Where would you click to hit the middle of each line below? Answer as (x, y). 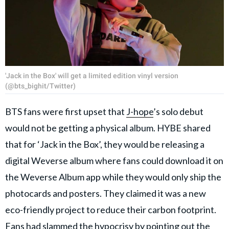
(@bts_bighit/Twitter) (40, 86)
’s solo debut (178, 111)
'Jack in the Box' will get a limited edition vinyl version (92, 75)
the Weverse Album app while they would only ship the (113, 177)
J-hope (140, 111)
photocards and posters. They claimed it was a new (106, 193)
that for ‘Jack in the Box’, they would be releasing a (105, 144)
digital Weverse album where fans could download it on (114, 160)
